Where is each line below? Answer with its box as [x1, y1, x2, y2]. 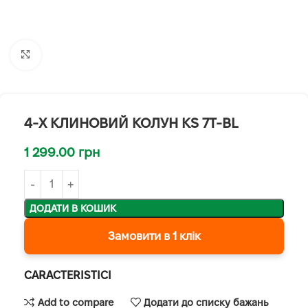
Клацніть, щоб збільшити [41, 49, 147, 59]
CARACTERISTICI [24, 269, 111, 282]
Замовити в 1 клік [107, 230, 201, 243]
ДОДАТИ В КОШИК [30, 203, 116, 214]
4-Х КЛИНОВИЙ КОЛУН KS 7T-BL [24, 115, 239, 131]
